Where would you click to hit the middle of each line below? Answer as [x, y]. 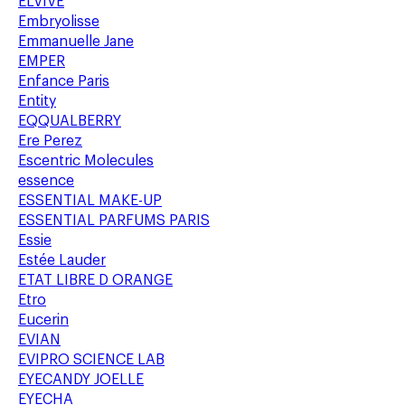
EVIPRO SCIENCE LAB [91, 360]
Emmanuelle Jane [76, 42]
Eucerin [43, 320]
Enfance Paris [64, 81]
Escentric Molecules [86, 161]
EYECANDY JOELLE [81, 380]
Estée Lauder [62, 260]
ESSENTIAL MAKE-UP [90, 201]
